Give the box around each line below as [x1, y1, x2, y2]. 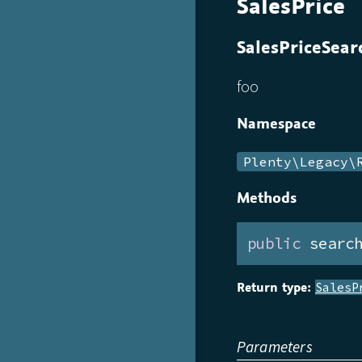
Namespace [236, 112, 316, 134]
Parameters [236, 336, 313, 356]
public [246, 234, 301, 254]
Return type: [236, 279, 311, 297]
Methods [236, 186, 297, 208]
